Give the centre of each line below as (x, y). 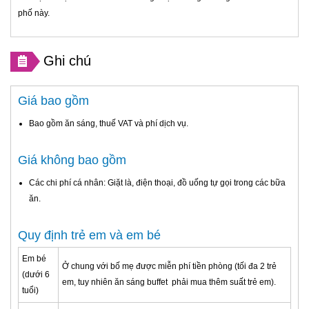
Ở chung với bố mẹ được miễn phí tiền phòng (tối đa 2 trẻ (169, 266)
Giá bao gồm (53, 100)
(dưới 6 (36, 274)
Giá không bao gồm (72, 160)
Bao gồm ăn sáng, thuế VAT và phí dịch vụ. (109, 123)
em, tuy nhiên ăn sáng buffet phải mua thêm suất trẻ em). (169, 282)
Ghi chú (67, 60)
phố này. (34, 13)
